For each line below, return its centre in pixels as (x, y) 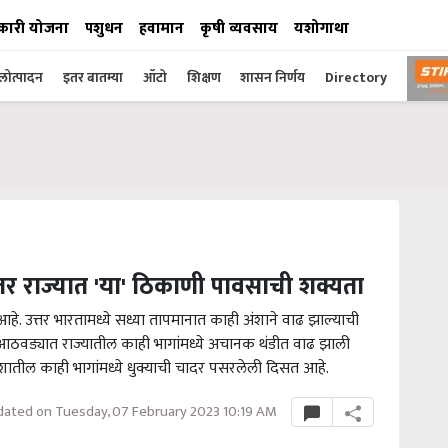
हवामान (161, 28)
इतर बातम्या (93, 77)
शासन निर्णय (272, 77)
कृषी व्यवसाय (239, 28)
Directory (356, 77)
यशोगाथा (321, 28)
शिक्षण (205, 77)
